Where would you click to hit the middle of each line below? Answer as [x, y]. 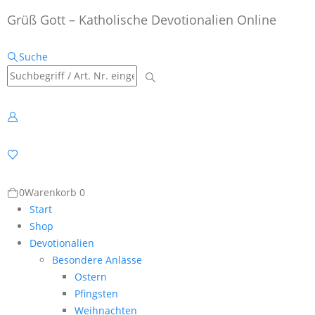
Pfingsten [96, 293]
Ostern [91, 276]
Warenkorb [52, 192]
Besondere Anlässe [97, 259]
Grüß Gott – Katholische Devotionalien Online [142, 20]
